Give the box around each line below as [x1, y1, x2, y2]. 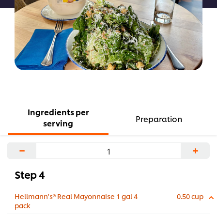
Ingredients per [27, 106, 89, 118]
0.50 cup [177, 191, 203, 201]
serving [43, 117, 73, 129]
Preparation [136, 112, 182, 124]
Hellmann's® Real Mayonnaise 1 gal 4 [15, 191, 138, 201]
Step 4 [15, 168, 45, 182]
